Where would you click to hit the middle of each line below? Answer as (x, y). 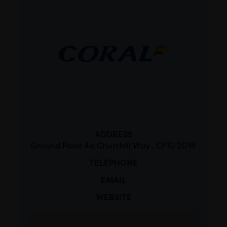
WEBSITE (113, 197)
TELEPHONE (113, 163)
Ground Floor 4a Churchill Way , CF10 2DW (113, 146)
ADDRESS (113, 135)
